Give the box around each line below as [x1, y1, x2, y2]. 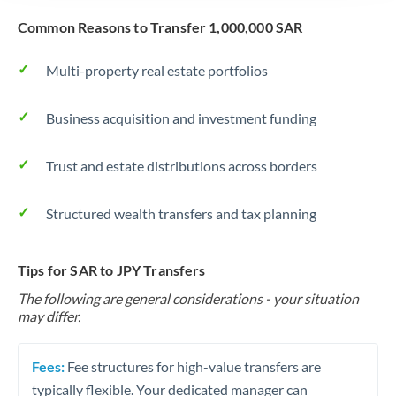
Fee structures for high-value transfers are [65, 357, 321, 375]
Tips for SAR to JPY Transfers [18, 262, 206, 278]
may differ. [18, 308, 80, 324]
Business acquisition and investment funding [46, 110, 316, 126]
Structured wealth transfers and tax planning [46, 205, 316, 222]
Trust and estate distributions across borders [46, 157, 317, 174]
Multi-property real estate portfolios [46, 62, 268, 79]
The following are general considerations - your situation [18, 290, 359, 307]
